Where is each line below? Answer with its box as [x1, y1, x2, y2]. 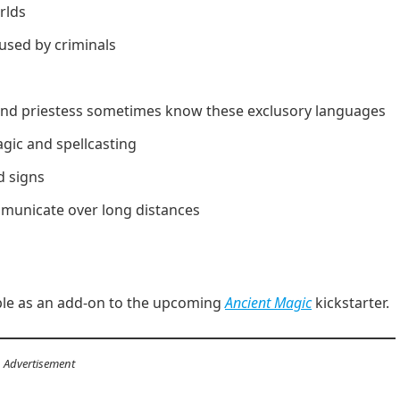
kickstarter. [312, 293, 389, 312]
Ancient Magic [225, 293, 312, 312]
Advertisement [4, 355, 75, 371]
